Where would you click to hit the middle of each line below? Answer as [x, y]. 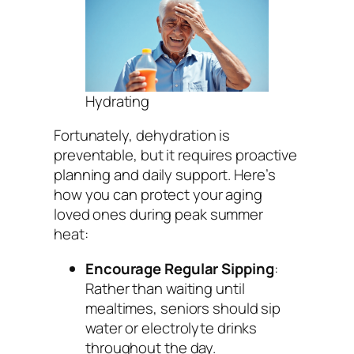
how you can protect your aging [158, 195]
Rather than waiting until [165, 288]
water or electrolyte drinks [171, 328]
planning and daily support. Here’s [165, 175]
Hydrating [118, 101]
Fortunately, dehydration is [142, 136]
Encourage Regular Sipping [180, 268]
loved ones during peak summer [159, 215]
